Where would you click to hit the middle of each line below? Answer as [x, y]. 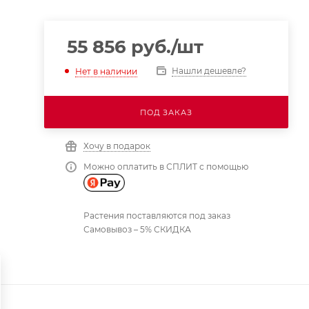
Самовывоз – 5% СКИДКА [137, 229]
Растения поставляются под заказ [157, 215]
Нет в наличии [106, 71]
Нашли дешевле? [209, 71]
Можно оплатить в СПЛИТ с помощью [166, 167]
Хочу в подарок [117, 146]
